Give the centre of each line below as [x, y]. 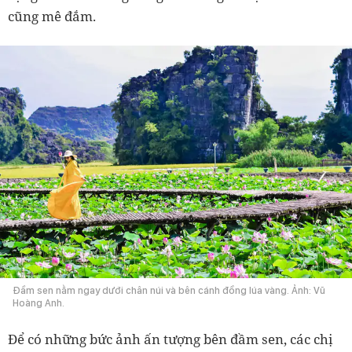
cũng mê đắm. [52, 16]
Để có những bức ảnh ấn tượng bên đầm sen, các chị [170, 339]
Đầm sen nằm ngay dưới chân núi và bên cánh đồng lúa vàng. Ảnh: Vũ [169, 291]
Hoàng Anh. [38, 303]
